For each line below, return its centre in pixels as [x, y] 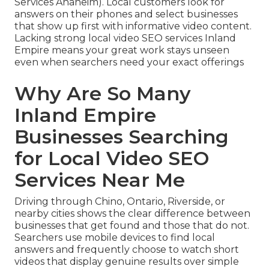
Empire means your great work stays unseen [122, 50]
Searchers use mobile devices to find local [115, 238]
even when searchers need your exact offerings [129, 62]
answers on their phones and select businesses [126, 14]
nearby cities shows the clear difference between [132, 214]
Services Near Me [100, 180]
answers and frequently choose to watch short [127, 250]
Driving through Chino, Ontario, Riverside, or [120, 202]
